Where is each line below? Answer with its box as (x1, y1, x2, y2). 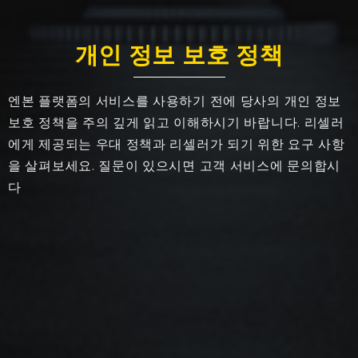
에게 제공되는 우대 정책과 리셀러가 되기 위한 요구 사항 (8, 135, 345, 154)
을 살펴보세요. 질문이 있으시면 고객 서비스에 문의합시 (8, 157, 340, 176)
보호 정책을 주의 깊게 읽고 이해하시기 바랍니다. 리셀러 (8, 113, 344, 133)
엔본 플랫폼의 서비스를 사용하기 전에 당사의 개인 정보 (8, 92, 342, 111)
